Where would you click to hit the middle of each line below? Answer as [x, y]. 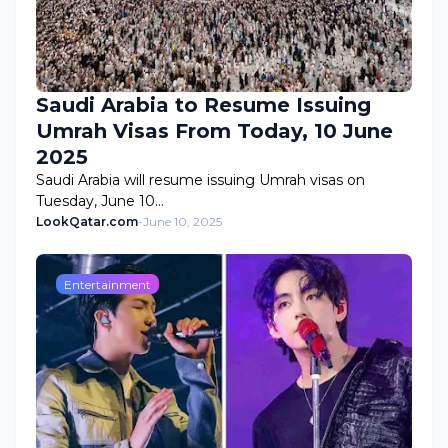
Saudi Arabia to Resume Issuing [203, 105]
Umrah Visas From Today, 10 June [214, 131]
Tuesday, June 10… [100, 201]
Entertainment [107, 284]
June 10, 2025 [182, 221]
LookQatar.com [87, 221]
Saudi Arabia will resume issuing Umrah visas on [200, 180]
